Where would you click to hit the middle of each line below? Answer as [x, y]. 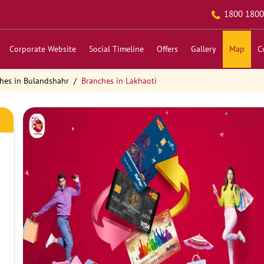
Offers [167, 49]
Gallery [203, 49]
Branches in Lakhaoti [119, 81]
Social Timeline [116, 49]
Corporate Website [42, 49]
